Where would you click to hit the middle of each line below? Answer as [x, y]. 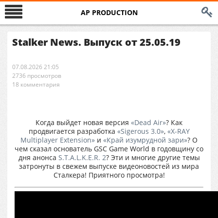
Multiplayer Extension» [58, 140]
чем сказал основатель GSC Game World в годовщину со [109, 149]
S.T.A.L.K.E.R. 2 [82, 157]
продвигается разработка [73, 131]
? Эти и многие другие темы [153, 157]
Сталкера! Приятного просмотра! [109, 175]
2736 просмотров [37, 76]
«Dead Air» [148, 122]
